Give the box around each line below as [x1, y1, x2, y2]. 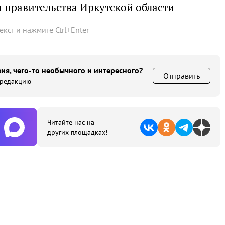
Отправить [163, 71, 200, 81]
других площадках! [47, 128, 107, 137]
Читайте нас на [47, 118, 94, 127]
